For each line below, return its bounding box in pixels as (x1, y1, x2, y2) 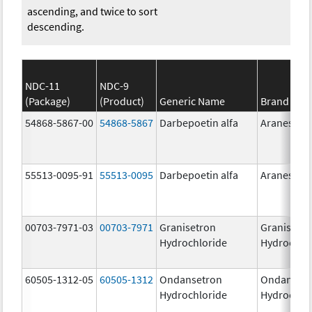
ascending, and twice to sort (27, 3, 158, 18)
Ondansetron (159, 272, 223, 286)
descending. (27, 19, 85, 33)
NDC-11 (25, 78, 61, 93)
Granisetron (159, 219, 217, 234)
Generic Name (159, 93, 226, 108)
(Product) (100, 93, 145, 108)
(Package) (25, 93, 71, 108)
